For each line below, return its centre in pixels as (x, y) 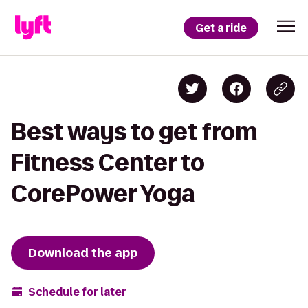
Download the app (83, 253)
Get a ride (221, 27)
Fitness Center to (108, 163)
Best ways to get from (134, 132)
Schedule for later (77, 291)
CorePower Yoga (103, 194)
